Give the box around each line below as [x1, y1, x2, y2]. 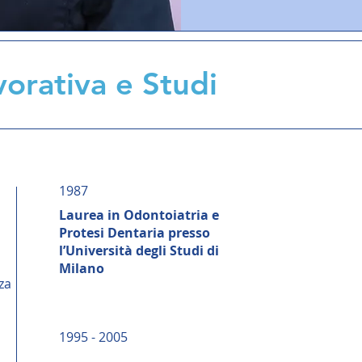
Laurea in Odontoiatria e [59, 206, 219, 224]
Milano [59, 259, 104, 277]
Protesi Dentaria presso [59, 224, 210, 242]
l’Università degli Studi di [59, 242, 219, 259]
